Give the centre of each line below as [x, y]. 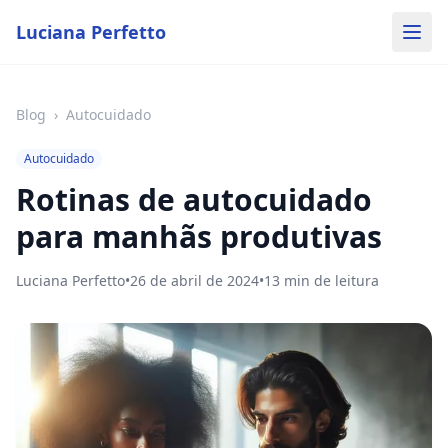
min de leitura [329, 280]
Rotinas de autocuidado [194, 199]
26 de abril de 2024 [194, 280]
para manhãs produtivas [199, 236]
